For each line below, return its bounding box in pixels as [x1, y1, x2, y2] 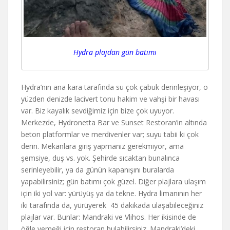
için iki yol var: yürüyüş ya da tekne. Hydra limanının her [21, 188, 202, 199]
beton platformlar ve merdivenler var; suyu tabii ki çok [21, 129, 199, 140]
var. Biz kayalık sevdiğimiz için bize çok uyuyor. [21, 106, 174, 116]
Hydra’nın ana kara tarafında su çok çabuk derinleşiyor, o [21, 82, 208, 92]
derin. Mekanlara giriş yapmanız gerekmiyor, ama [21, 141, 184, 151]
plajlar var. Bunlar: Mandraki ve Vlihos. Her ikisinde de [21, 212, 196, 222]
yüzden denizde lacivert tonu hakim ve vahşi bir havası [21, 94, 200, 104]
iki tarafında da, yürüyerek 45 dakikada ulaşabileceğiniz [21, 200, 203, 210]
